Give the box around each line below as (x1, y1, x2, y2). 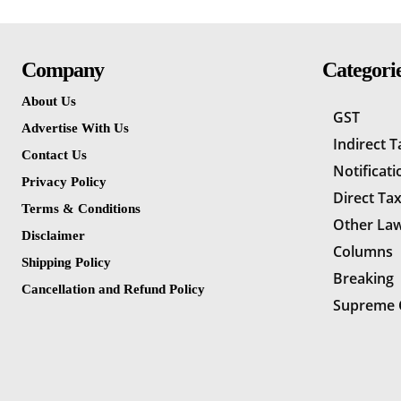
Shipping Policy (21, 255, 111, 270)
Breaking (332, 269, 394, 289)
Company (21, 58, 104, 82)
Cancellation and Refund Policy (21, 282, 205, 297)
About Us (21, 94, 76, 109)
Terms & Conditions (21, 201, 141, 217)
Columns (332, 242, 393, 262)
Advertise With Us (21, 121, 129, 136)
